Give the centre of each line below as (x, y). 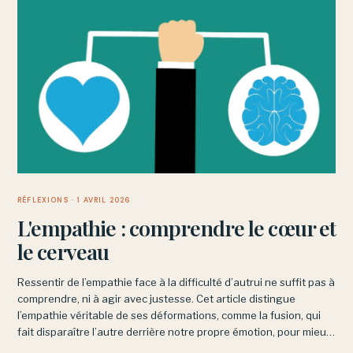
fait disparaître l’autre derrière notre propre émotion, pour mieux (175, 332)
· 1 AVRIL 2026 (100, 200)
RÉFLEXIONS (43, 200)
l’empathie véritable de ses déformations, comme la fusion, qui (169, 315)
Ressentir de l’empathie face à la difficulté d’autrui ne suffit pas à (176, 282)
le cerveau (63, 251)
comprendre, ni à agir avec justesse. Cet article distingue (156, 299)
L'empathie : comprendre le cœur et (176, 228)
